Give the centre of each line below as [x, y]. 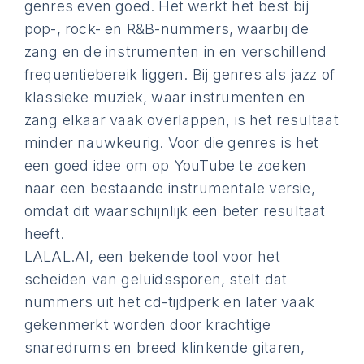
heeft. [44, 234]
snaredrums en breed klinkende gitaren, [165, 347]
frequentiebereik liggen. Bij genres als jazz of [180, 74]
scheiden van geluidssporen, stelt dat [156, 279]
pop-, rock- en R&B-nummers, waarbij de [167, 29]
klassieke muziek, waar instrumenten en [165, 97]
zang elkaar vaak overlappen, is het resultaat [181, 120]
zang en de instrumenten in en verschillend [175, 52]
